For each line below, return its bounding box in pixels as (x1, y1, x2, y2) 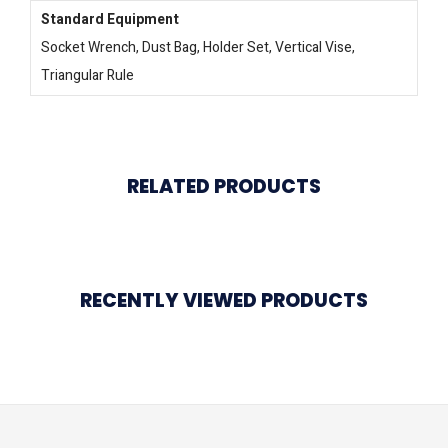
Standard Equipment (41, 9, 179, 30)
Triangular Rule (41, 65, 134, 86)
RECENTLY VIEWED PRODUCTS (80, 287, 368, 314)
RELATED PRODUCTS (127, 173, 321, 200)
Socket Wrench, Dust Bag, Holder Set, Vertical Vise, (41, 37, 355, 58)
